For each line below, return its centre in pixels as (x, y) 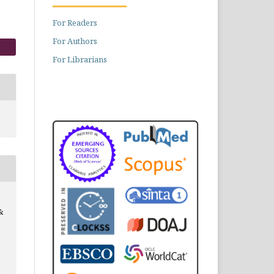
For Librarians (80, 59)
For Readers (75, 23)
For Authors (75, 41)
